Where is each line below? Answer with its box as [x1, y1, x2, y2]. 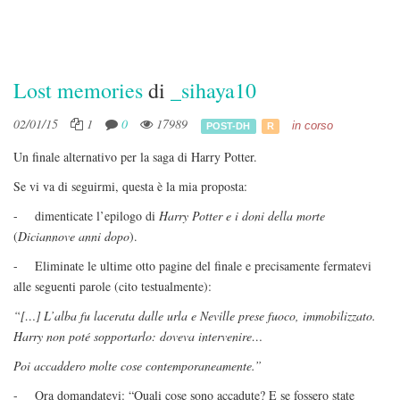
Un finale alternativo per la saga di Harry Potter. [13, 148, 257, 165]
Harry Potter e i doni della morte [155, 207, 325, 224]
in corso [291, 119, 333, 132]
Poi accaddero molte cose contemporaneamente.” [13, 357, 262, 374]
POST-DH [206, 120, 251, 131]
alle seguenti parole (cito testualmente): [13, 278, 212, 295]
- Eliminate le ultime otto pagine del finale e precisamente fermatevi [13, 257, 371, 274]
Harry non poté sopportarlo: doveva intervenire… [13, 328, 262, 345]
